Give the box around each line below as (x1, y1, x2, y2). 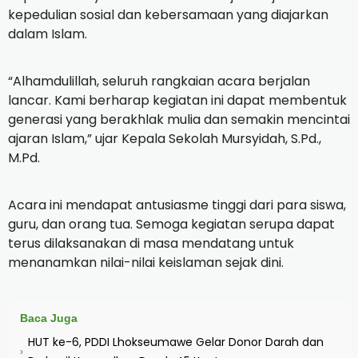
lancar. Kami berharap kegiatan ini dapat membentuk (8, 91, 347, 110)
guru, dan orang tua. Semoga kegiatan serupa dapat (8, 215, 335, 234)
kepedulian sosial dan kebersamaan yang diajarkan (8, 6, 328, 25)
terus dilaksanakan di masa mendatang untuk (8, 234, 294, 253)
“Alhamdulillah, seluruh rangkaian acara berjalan (8, 72, 310, 91)
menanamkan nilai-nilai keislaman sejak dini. (8, 253, 284, 272)
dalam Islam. (8, 25, 87, 44)
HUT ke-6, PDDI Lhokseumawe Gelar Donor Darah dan (28, 334, 324, 351)
